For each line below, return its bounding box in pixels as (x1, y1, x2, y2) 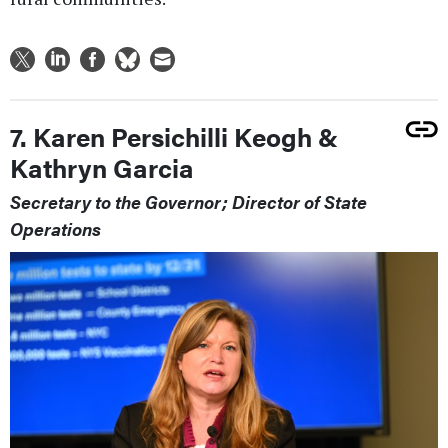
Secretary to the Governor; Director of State (10, 189, 367, 215)
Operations (10, 216, 101, 242)
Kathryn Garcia (10, 149, 194, 187)
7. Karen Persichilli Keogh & (10, 118, 338, 156)
